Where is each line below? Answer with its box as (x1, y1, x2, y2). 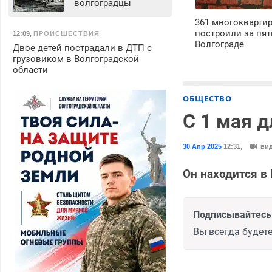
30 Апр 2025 (183, 142, 222, 150)
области (12, 64, 48, 75)
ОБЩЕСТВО (183, 92, 233, 104)
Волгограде (195, 38, 245, 50)
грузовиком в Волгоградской (12, 53, 139, 64)
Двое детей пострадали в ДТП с (12, 42, 152, 53)
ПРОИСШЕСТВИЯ (33, 29, 100, 37)
